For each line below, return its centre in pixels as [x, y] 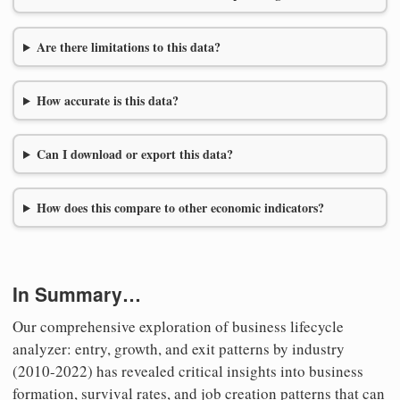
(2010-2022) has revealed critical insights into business [188, 371]
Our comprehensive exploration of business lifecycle [178, 326]
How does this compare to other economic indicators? [180, 208]
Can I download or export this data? [134, 154]
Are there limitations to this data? [128, 47]
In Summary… [77, 294]
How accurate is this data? [107, 101]
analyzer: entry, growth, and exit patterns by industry [179, 348]
